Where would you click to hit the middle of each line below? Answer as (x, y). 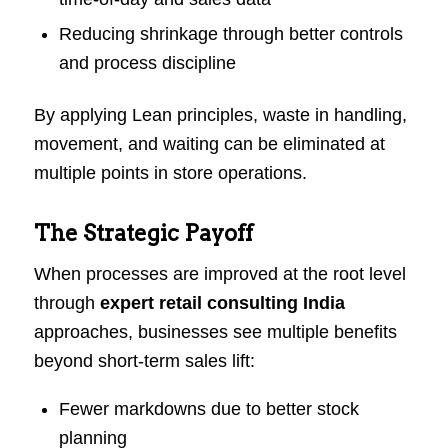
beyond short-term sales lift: (144, 361)
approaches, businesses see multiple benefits (215, 332)
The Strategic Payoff (143, 233)
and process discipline (147, 63)
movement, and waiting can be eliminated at (209, 144)
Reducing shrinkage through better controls (230, 34)
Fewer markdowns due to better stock (208, 408)
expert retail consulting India (222, 303)
